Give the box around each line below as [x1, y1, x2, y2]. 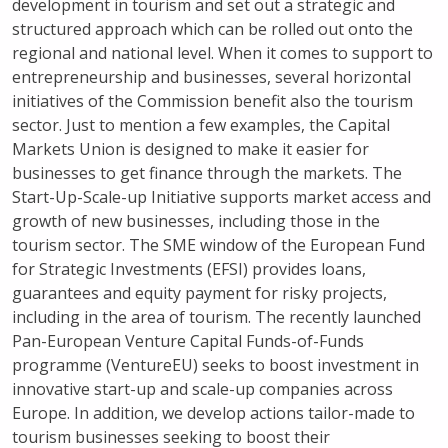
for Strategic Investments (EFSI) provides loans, [12, 258, 366, 280]
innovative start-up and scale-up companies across [12, 378, 393, 400]
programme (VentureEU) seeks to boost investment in [12, 354, 419, 376]
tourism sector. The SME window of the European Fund [12, 234, 425, 256]
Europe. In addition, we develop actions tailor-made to [12, 402, 415, 424]
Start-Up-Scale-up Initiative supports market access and [12, 186, 431, 208]
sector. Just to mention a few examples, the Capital [12, 114, 390, 136]
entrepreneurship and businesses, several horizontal [12, 66, 411, 88]
